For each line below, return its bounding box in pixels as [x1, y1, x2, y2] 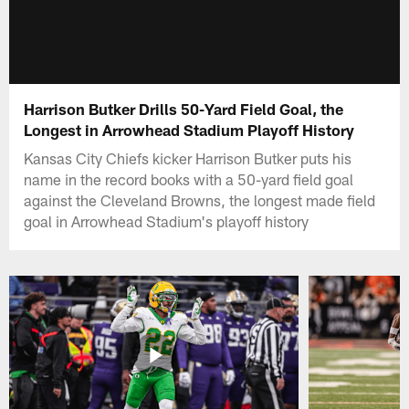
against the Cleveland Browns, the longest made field [24, 190, 376, 209]
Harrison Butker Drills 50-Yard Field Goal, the [24, 99, 344, 118]
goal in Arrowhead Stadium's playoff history [24, 211, 309, 230]
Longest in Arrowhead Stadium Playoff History [24, 120, 355, 139]
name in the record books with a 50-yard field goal [24, 169, 354, 188]
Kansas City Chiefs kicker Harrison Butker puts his [24, 148, 352, 167]
